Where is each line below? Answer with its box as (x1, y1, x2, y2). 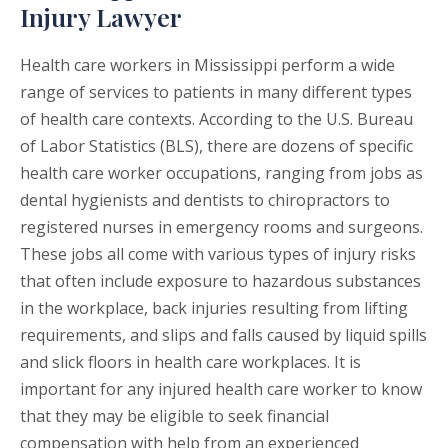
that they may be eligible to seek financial (20, 405, 329, 428)
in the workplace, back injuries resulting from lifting (20, 297, 408, 320)
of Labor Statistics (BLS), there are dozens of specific (20, 135, 413, 158)
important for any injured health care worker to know (20, 378, 422, 401)
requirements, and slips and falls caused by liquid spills (20, 324, 427, 347)
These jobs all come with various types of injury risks (20, 243, 416, 266)
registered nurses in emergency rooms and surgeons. (20, 216, 423, 239)
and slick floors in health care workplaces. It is (20, 351, 361, 374)
